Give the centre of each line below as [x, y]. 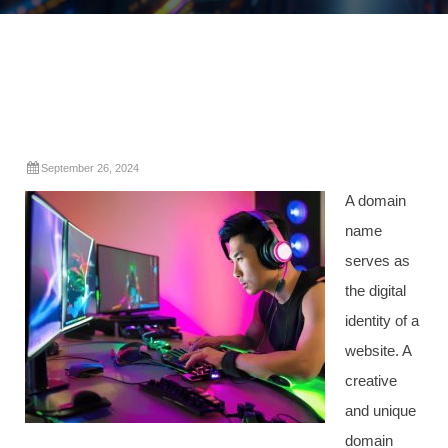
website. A [378, 350]
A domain [375, 200]
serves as [377, 260]
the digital [375, 290]
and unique [380, 410]
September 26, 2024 [90, 168]
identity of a [382, 320]
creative [371, 380]
